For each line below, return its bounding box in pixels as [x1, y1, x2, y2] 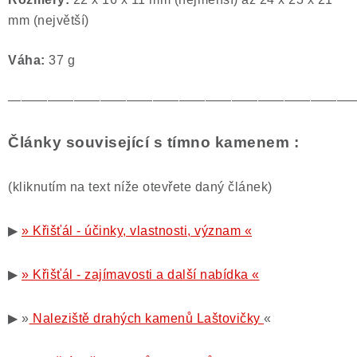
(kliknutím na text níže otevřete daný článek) [8, 180, 273, 194]
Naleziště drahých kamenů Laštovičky [29, 312, 264, 325]
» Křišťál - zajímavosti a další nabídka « [22, 268, 260, 281]
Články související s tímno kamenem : [8, 134, 299, 151]
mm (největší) [8, 14, 89, 27]
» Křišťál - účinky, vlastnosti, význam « [22, 224, 252, 237]
